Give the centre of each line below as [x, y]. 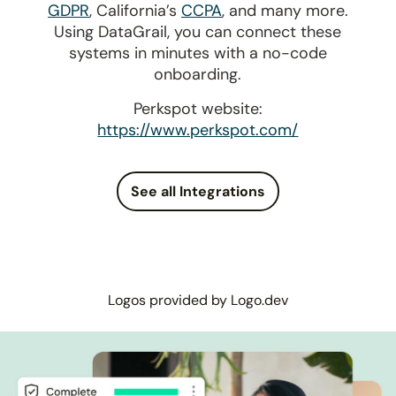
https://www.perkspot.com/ [198, 129]
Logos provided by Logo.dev [198, 300]
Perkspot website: [198, 108]
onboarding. [198, 74]
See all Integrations [198, 191]
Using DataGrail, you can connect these [198, 31]
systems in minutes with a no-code [198, 53]
